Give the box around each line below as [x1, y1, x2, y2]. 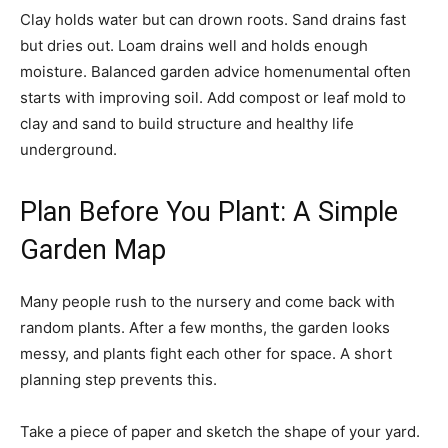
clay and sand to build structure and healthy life [20, 114, 354, 133]
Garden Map [20, 234, 166, 266]
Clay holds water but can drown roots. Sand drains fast [20, 10, 406, 29]
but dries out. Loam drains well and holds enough [20, 36, 368, 55]
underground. [20, 140, 117, 159]
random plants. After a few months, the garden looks [20, 318, 390, 337]
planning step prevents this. [20, 370, 217, 389]
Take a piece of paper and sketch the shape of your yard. [20, 422, 420, 441]
